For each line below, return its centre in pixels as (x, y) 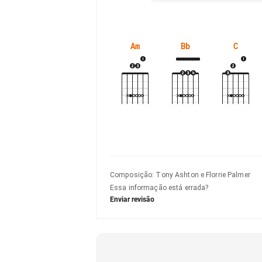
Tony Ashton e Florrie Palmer (203, 175)
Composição (131, 175)
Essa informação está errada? (159, 188)
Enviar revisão (132, 199)
